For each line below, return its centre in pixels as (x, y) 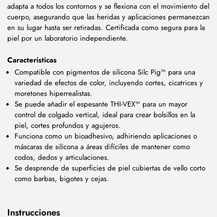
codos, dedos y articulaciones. (62, 157)
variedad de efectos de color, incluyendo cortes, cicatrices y (109, 83)
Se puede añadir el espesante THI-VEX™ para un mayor (101, 104)
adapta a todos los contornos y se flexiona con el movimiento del (108, 7)
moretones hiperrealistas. (54, 93)
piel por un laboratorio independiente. (68, 39)
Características (32, 60)
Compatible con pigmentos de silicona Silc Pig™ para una (105, 72)
